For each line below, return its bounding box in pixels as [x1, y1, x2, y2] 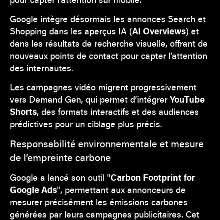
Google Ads [10, 183, 57, 195]
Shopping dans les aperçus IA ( [10, 25, 132, 37]
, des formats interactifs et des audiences [37, 105, 199, 117]
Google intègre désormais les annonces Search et [10, 12, 206, 25]
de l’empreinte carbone [10, 150, 111, 164]
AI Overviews [132, 25, 186, 37]
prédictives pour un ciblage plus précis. [10, 117, 162, 130]
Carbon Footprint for [110, 171, 195, 183]
